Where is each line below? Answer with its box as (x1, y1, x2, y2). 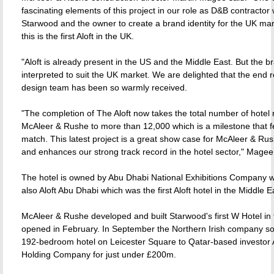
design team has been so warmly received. (21, 83, 187, 92)
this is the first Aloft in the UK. (21, 31, 134, 41)
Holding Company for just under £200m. (21, 250, 176, 259)
